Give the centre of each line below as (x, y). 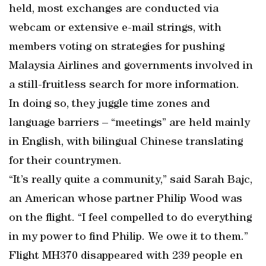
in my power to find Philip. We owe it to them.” (129, 237)
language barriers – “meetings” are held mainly (129, 123)
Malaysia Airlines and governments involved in (131, 66)
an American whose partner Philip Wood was (126, 199)
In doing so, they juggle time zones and (110, 104)
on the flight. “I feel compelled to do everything (130, 218)
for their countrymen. (65, 161)
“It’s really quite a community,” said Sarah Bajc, (131, 180)
